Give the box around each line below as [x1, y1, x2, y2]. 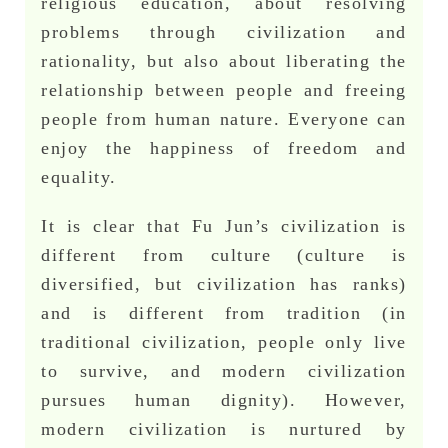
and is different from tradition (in [41, 302, 407, 323]
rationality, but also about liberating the [41, 50, 407, 71]
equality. [41, 166, 117, 187]
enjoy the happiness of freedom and [41, 137, 407, 158]
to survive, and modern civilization [41, 360, 407, 381]
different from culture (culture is [41, 244, 407, 265]
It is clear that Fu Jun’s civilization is [41, 215, 407, 236]
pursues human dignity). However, [41, 389, 407, 410]
